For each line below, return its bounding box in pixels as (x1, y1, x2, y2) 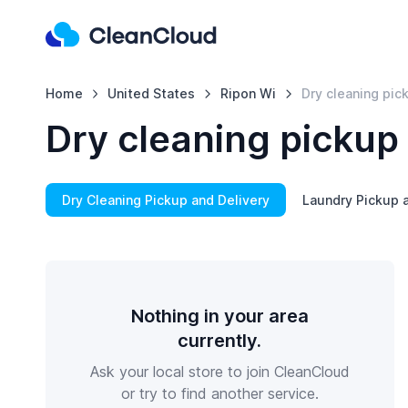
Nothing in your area (130, 305, 309, 327)
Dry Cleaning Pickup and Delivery (61, 192, 270, 208)
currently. (178, 330, 262, 352)
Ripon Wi (220, 86, 277, 101)
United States (107, 86, 196, 101)
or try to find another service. (120, 384, 319, 403)
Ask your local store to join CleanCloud (89, 362, 350, 381)
